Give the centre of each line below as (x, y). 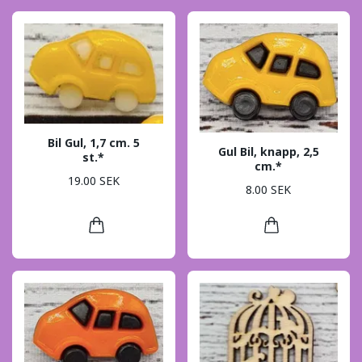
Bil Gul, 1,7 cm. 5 (93, 143)
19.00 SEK (93, 180)
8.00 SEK (269, 189)
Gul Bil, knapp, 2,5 (268, 152)
